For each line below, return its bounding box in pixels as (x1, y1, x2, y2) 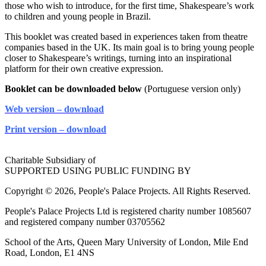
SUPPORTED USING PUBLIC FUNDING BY (5, 165, 191, 176)
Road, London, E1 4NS (5, 247, 94, 258)
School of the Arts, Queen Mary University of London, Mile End (5, 236, 248, 247)
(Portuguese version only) (142, 83, 240, 94)
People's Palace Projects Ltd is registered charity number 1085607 (5, 205, 251, 216)
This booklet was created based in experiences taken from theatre (5, 31, 248, 42)
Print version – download (5, 123, 106, 134)
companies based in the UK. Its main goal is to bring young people (5, 42, 254, 52)
